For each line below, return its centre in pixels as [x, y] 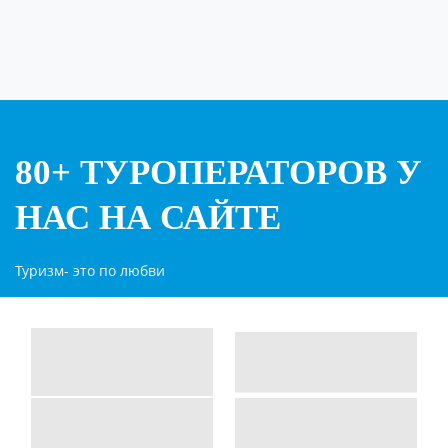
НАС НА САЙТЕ [148, 218]
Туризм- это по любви [90, 271]
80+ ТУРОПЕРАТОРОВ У [218, 173]
